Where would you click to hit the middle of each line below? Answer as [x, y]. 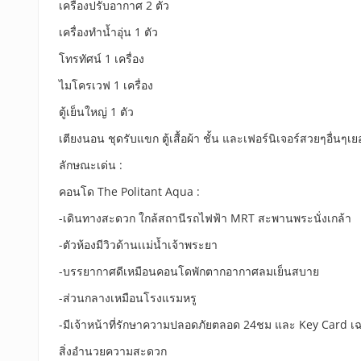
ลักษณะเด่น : [91, 165]
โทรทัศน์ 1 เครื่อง [102, 58]
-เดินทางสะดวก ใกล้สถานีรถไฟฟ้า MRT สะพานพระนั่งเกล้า [205, 218]
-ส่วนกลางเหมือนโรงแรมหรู [128, 298]
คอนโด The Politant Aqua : [129, 191]
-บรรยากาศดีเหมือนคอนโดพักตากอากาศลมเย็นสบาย [189, 271]
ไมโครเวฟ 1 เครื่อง [106, 85]
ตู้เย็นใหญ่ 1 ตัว [96, 112]
